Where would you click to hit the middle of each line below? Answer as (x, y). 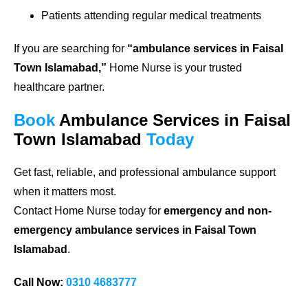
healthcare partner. (59, 87)
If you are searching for (70, 49)
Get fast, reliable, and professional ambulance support (145, 173)
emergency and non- (218, 211)
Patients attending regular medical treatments (151, 16)
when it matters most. (65, 192)
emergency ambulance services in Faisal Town (135, 230)
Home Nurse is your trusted (174, 68)
